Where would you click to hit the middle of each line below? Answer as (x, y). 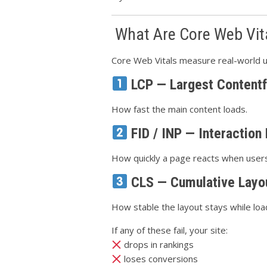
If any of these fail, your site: (170, 230)
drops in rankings (158, 244)
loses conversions (160, 259)
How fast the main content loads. (179, 109)
